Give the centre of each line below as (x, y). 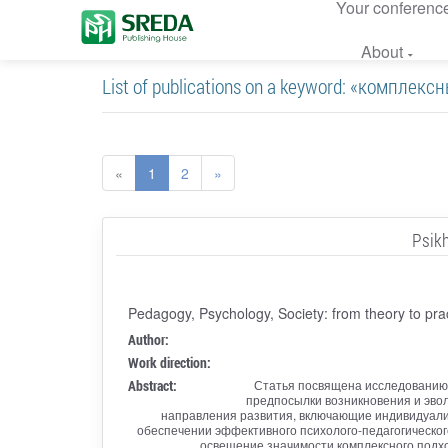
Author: (148, 339)
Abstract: (152, 385)
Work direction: (169, 362)
